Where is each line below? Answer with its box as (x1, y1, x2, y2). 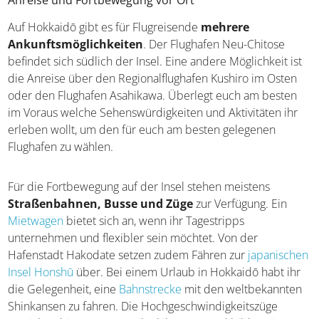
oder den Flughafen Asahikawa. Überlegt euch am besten (8, 88, 298, 104)
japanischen (248, 247, 309, 263)
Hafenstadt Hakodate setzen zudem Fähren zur (8, 247, 249, 263)
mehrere (201, 19, 250, 36)
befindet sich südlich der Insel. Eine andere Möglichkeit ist (8, 53, 303, 70)
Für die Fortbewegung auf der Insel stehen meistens (8, 179, 271, 195)
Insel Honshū (8, 264, 74, 281)
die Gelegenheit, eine (8, 281, 120, 298)
